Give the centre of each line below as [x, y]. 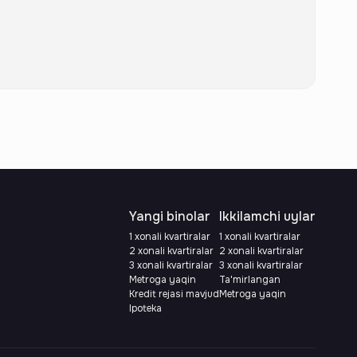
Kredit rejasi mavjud [174, 294]
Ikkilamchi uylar [267, 216]
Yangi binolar [170, 216]
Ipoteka [145, 308]
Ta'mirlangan [250, 280]
